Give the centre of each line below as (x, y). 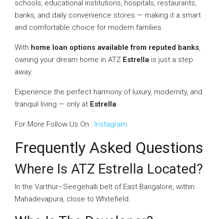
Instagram (111, 124)
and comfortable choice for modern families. (89, 27)
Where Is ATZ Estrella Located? (109, 169)
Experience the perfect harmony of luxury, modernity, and (109, 92)
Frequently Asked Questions (109, 148)
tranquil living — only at (52, 104)
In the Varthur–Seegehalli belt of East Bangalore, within (105, 187)
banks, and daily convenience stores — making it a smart (108, 15)
